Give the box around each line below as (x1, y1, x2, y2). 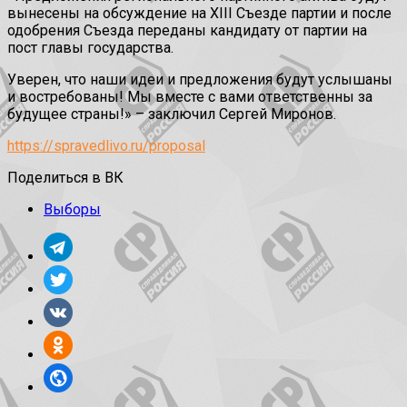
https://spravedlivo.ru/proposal (7, 137, 205, 155)
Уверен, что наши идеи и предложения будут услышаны (7, 71, 392, 89)
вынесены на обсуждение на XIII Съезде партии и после (7, 5, 392, 23)
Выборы (44, 201, 101, 219)
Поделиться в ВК (7, 169, 124, 187)
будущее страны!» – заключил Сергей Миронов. (7, 105, 336, 124)
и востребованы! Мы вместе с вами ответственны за (7, 88, 372, 106)
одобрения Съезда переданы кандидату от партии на (7, 22, 367, 40)
